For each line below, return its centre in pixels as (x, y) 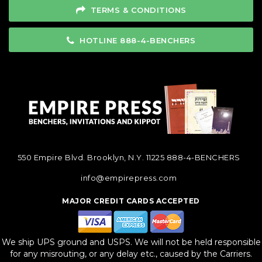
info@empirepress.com (129, 177)
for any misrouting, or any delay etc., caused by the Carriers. (131, 254)
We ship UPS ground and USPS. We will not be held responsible (131, 242)
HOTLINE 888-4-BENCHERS (137, 40)
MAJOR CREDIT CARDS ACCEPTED (131, 201)
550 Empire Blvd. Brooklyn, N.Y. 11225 (92, 157)
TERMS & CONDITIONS (138, 10)
